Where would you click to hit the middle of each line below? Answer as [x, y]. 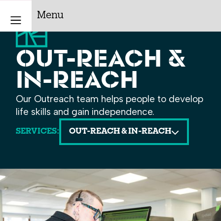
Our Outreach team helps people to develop [110, 99]
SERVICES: [37, 132]
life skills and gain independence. [85, 112]
